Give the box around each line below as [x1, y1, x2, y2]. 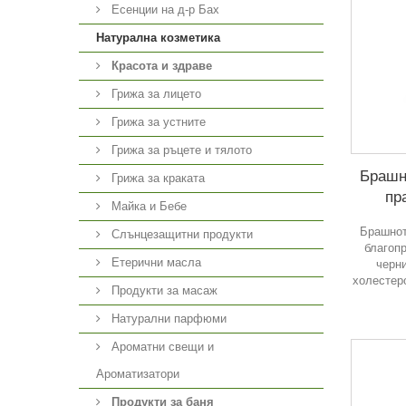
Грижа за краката [108, 171, 205, 185]
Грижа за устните [108, 115, 206, 129]
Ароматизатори [96, 367, 179, 381]
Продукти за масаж [108, 284, 217, 297]
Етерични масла [108, 256, 201, 269]
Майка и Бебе [108, 199, 187, 213]
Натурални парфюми [108, 312, 227, 325]
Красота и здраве [111, 59, 212, 72]
